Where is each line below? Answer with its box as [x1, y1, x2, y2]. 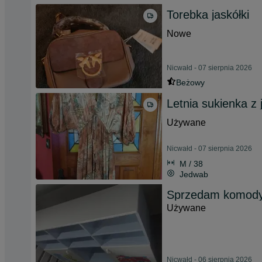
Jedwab [180, 170, 208, 179]
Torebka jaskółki [167, 8, 249, 21]
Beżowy [176, 78, 205, 87]
